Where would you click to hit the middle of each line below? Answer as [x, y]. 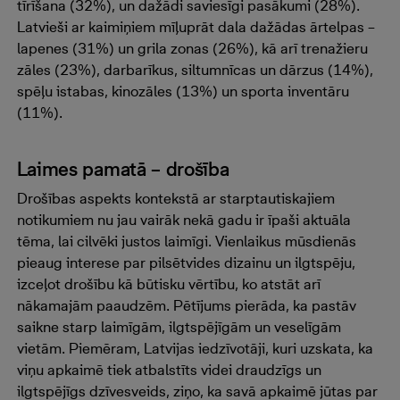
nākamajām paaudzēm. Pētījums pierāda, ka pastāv [186, 305]
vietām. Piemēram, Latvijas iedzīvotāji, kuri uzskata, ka [195, 348]
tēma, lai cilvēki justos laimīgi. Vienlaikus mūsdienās [186, 241]
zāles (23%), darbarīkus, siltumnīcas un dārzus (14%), [195, 70]
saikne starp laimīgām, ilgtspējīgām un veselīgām [179, 327]
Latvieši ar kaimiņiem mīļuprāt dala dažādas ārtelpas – [196, 27]
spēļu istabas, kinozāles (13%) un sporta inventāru [183, 91]
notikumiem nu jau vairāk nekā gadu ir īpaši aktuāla [183, 220]
